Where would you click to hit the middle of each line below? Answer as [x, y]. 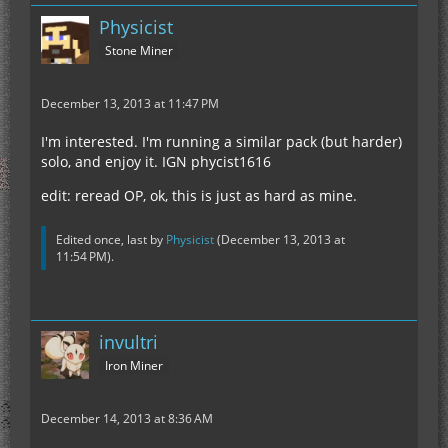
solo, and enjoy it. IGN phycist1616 [156, 162]
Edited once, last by [111, 240]
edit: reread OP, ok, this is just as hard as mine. [199, 196]
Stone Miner [139, 51]
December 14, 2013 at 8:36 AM [127, 419]
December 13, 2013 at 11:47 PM [130, 104]
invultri [128, 342]
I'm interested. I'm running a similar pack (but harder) [221, 142]
